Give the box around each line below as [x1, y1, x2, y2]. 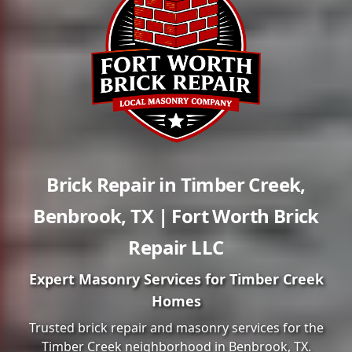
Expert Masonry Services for [28, 269, 229, 288]
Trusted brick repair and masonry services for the [28, 319, 324, 336]
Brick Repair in [46, 171, 181, 197]
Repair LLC [128, 234, 224, 260]
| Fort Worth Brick [153, 203, 319, 229]
